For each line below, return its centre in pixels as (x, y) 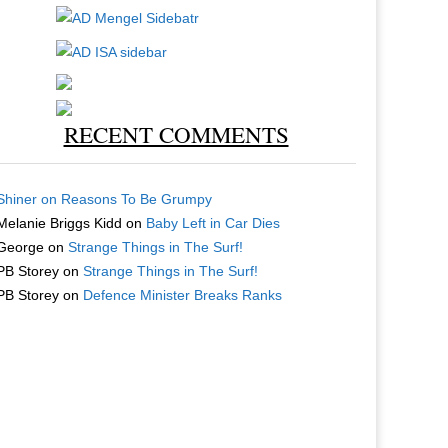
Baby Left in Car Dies (213, 223)
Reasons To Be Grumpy (137, 199)
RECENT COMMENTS (176, 134)
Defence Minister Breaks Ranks (183, 295)
